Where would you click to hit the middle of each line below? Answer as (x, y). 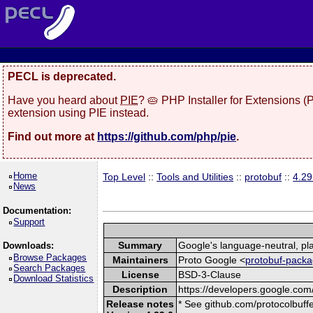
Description (140, 289)
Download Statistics (54, 278)
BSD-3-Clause (210, 274)
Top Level (124, 177)
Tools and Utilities (195, 177)
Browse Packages (50, 257)
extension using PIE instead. (78, 112)
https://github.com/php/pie (167, 136)
